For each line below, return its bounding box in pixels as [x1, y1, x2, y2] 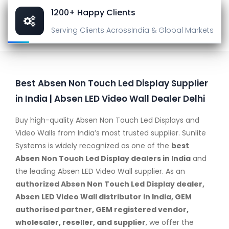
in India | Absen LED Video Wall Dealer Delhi [15, 93, 205, 105]
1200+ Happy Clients [51, 7, 135, 18]
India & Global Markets [131, 25, 214, 35]
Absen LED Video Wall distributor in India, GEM [15, 192, 192, 202]
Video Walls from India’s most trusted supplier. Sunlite [15, 128, 206, 138]
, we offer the [146, 217, 194, 227]
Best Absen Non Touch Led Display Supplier [15, 77, 208, 89]
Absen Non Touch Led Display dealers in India [15, 153, 191, 164]
